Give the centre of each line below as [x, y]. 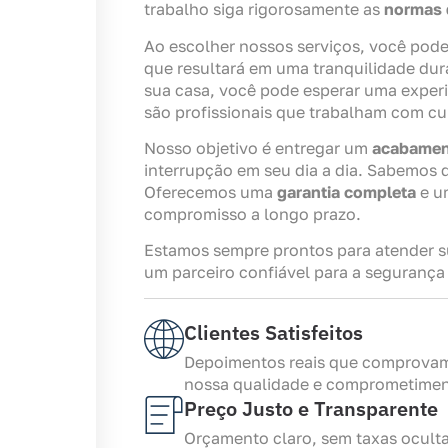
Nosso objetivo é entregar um [258, 148]
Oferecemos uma [210, 192]
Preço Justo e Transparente [311, 408]
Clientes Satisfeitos [273, 332]
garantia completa [346, 192]
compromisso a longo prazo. [252, 214]
